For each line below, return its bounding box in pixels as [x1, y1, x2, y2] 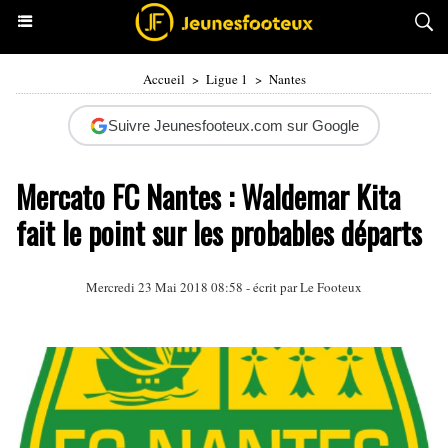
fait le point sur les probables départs [16, 210, 422, 255]
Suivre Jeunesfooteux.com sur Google [107, 117, 359, 134]
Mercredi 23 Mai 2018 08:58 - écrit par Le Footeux [86, 278, 362, 296]
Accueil [142, 70, 185, 88]
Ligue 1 [205, 70, 248, 88]
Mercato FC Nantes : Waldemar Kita [16, 174, 400, 219]
